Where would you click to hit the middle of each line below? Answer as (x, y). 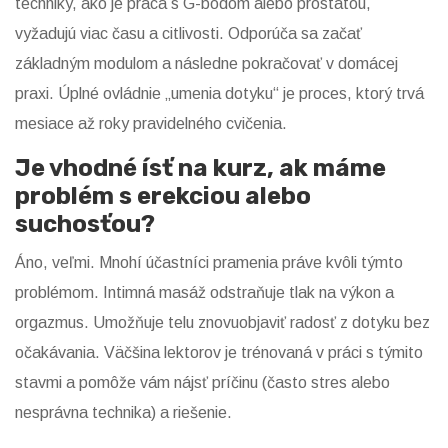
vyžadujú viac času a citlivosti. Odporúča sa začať (188, 34)
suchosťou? (85, 224)
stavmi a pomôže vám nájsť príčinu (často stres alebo (202, 383)
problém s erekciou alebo (163, 196)
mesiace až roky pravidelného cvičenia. (151, 124)
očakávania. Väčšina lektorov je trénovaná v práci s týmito (219, 353)
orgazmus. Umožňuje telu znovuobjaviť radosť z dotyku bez (222, 323)
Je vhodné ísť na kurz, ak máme (200, 168)
